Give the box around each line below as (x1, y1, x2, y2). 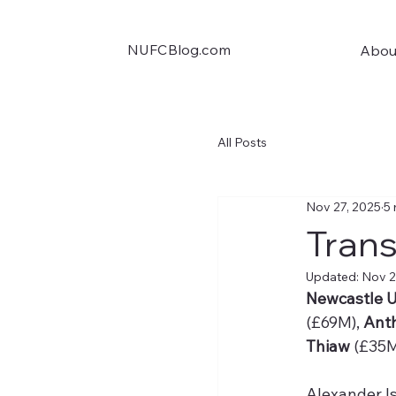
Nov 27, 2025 (306, 199, 382, 216)
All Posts (217, 134, 268, 151)
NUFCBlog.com (126, 40, 231, 58)
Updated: (306, 268, 362, 285)
